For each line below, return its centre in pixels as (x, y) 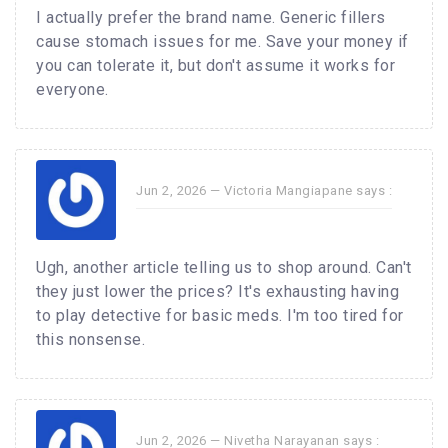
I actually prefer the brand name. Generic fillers (211, 18)
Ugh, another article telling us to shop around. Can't (224, 268)
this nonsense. (90, 340)
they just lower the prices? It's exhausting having (217, 292)
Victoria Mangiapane (288, 191)
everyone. (72, 90)
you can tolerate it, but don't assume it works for (215, 66)
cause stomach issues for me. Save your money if (222, 42)
